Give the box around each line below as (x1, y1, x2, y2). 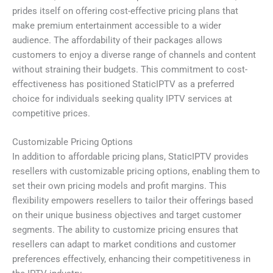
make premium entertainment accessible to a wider (12, 19, 221, 31)
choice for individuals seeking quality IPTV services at (12, 93, 232, 104)
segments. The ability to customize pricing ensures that (12, 224, 238, 236)
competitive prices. (12, 107, 90, 119)
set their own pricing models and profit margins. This (12, 180, 227, 192)
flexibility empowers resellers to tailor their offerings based (12, 195, 253, 207)
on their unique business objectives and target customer (12, 210, 241, 221)
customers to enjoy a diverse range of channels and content (12, 49, 256, 60)
